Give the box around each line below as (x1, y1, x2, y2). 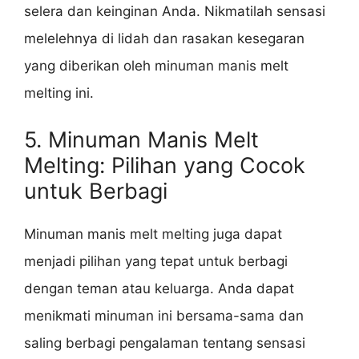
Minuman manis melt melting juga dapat (24, 225, 282, 242)
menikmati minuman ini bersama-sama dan (24, 307, 304, 324)
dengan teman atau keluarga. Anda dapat (24, 280, 294, 296)
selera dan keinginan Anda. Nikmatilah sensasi (24, 3, 325, 20)
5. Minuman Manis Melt (24, 126, 259, 153)
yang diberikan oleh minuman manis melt (24, 58, 288, 75)
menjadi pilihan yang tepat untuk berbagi (24, 252, 288, 269)
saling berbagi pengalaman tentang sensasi (24, 334, 305, 351)
